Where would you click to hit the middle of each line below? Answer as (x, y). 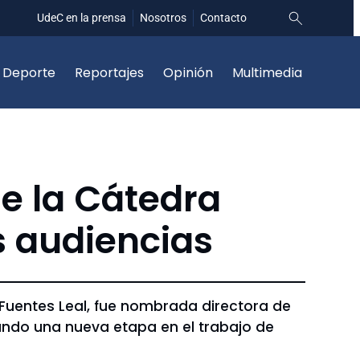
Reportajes (109, 72)
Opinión (188, 72)
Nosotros (163, 18)
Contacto (223, 18)
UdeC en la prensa (82, 18)
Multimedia (267, 72)
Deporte (29, 72)
